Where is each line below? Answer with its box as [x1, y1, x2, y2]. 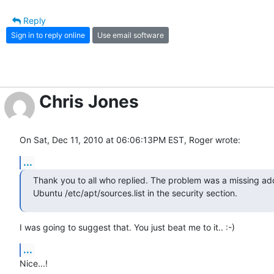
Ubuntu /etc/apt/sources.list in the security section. [33, 188, 237, 199]
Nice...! [20, 258, 48, 269]
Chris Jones [39, 91, 139, 113]
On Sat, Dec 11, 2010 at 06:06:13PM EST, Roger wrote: [20, 135, 240, 146]
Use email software [97, 30, 164, 40]
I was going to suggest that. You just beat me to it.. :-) [20, 222, 235, 233]
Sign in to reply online [11, 30, 85, 40]
